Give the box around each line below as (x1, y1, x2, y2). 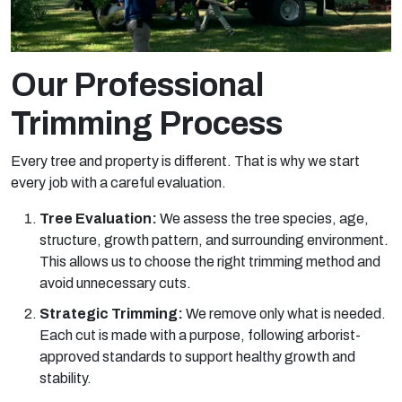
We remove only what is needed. (186, 305, 386, 321)
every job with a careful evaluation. (11, 174, 226, 190)
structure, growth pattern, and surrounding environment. (39, 232, 389, 248)
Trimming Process (11, 105, 283, 142)
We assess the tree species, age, (160, 210, 369, 226)
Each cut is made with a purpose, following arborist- (39, 327, 361, 343)
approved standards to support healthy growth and (39, 348, 355, 364)
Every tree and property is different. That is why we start (11, 153, 360, 169)
